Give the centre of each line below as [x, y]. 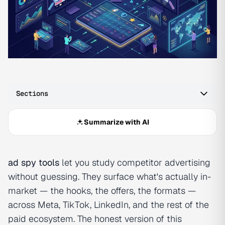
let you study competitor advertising [135, 163]
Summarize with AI [117, 122]
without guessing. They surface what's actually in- [109, 177]
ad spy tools [34, 163]
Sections [32, 94]
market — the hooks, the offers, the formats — [102, 191]
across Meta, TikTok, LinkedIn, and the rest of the [108, 205]
